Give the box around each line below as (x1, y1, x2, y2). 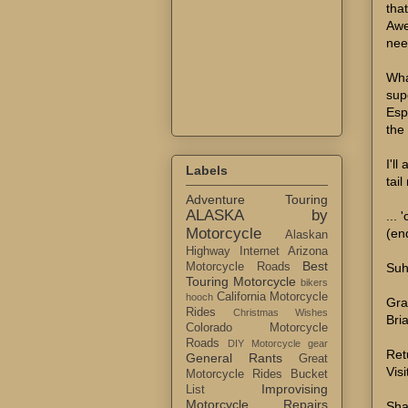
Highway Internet (186, 245, 280, 259)
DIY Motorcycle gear (228, 338, 328, 350)
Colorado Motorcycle (186, 321, 328, 335)
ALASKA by (186, 207, 328, 225)
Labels (186, 163, 228, 178)
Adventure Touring (186, 192, 328, 208)
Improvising (261, 382, 328, 397)
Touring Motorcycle (186, 274, 296, 290)
